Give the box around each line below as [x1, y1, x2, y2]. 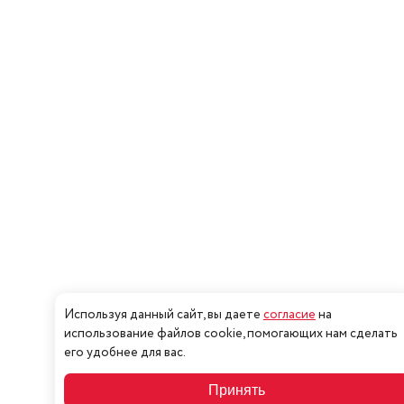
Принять [208, 382, 265, 398]
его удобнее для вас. [63, 346, 186, 359]
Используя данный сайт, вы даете [63, 308, 263, 321]
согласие [262, 308, 316, 321]
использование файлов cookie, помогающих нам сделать [63, 327, 398, 340]
